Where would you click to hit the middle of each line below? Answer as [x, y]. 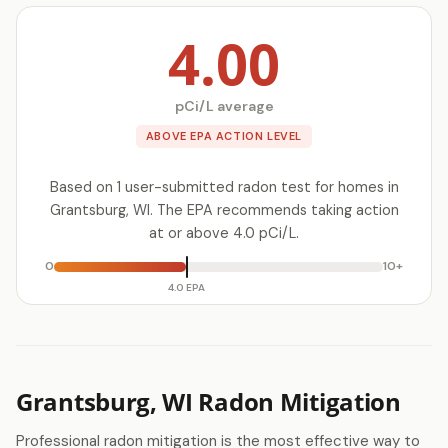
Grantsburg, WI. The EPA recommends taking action [224, 210]
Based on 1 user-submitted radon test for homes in [224, 187]
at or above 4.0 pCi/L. [224, 233]
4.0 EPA [187, 287]
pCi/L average [224, 106]
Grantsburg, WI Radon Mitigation [208, 401]
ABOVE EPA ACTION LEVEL [224, 136]
